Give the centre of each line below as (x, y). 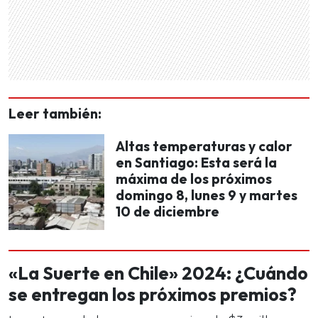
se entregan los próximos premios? (153, 294)
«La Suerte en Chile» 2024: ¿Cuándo (158, 273)
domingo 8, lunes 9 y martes (207, 195)
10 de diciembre (168, 211)
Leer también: (55, 113)
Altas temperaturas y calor (204, 146)
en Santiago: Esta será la (196, 162)
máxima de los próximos (194, 179)
